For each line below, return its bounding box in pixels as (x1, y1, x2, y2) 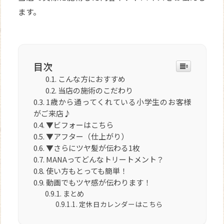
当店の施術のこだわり (57, 85, 133, 96)
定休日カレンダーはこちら (78, 199, 163, 209)
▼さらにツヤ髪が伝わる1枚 (46, 142, 140, 153)
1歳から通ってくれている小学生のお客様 (46, 96, 191, 107)
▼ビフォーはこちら (46, 119, 114, 130)
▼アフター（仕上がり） (46, 131, 129, 142)
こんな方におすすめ (57, 73, 125, 84)
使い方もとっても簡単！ (46, 165, 128, 176)
